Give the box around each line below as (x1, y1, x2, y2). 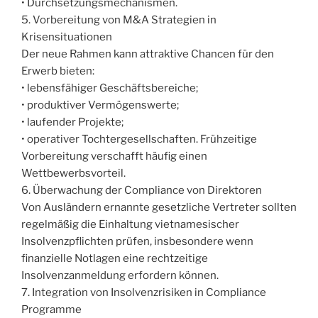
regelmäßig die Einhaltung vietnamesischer (21, 218, 239, 231)
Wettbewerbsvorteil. (21, 167, 126, 180)
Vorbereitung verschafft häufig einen (21, 150, 207, 163)
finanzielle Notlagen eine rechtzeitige (21, 252, 208, 265)
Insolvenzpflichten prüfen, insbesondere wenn (21, 235, 253, 248)
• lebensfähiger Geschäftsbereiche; (21, 82, 198, 95)
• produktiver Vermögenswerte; (21, 99, 179, 112)
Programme (21, 303, 82, 317)
